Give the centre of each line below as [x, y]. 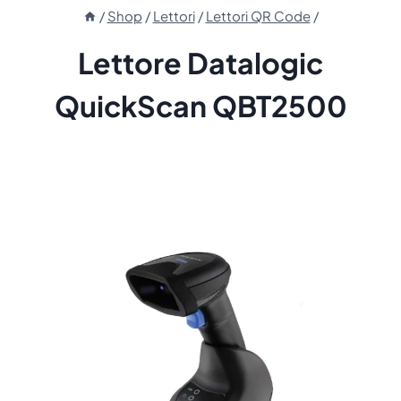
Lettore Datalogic [200, 63]
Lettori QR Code [258, 16]
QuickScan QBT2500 [200, 106]
